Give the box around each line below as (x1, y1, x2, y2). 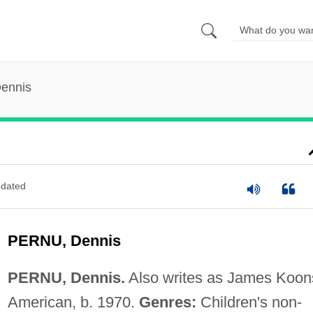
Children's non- (196, 293, 302, 311)
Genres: (138, 293, 196, 311)
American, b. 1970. (7, 293, 139, 311)
